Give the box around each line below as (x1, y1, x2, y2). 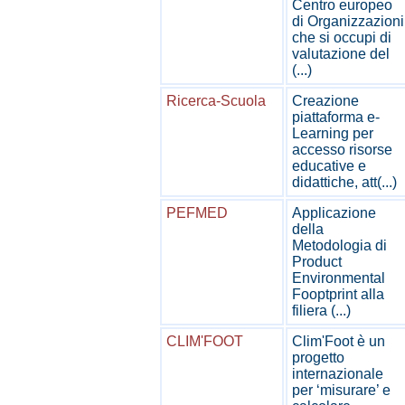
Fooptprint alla (292, 287, 384, 302)
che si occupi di (292, 30, 391, 45)
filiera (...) (292, 303, 351, 318)
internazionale (292, 366, 383, 381)
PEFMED (166, 205, 228, 221)
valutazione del (292, 46, 390, 61)
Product (292, 254, 342, 269)
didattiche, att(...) (292, 174, 397, 190)
